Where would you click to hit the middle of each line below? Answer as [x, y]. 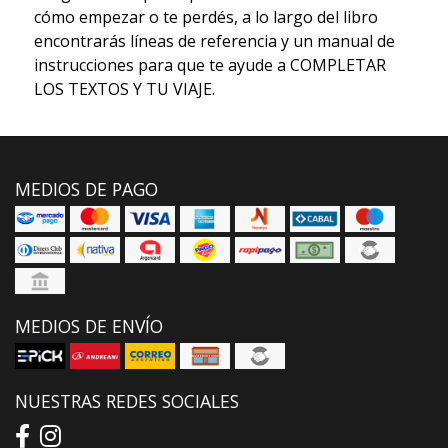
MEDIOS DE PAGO [86, 189]
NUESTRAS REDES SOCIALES [127, 401]
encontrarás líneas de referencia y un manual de [214, 41]
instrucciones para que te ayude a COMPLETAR [209, 65]
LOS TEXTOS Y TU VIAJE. [124, 89]
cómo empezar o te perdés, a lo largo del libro [205, 17]
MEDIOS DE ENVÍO [89, 326]
